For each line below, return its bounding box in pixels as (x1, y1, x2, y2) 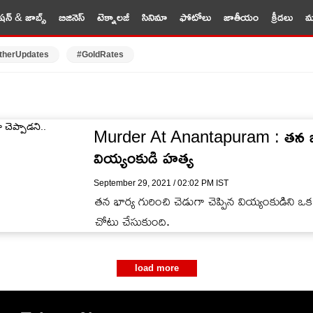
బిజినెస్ (58, 11, 85, 23)
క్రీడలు (270, 11, 293, 23)
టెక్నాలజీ (96, 11, 129, 23)
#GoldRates (76, 50, 124, 59)
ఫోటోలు (179, 11, 211, 23)
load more (134, 263, 179, 273)
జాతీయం (223, 11, 259, 23)
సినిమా (141, 11, 167, 23)
